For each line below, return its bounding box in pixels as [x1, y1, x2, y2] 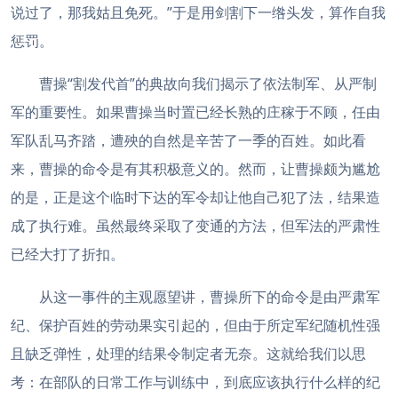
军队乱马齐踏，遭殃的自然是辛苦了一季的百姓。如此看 [11, 131, 366, 150]
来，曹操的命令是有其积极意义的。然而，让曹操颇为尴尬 [11, 159, 380, 179]
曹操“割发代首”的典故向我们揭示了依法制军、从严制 [39, 74, 377, 93]
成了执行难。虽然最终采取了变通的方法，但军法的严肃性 [11, 216, 380, 235]
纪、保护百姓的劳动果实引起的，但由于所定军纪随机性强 [11, 315, 380, 335]
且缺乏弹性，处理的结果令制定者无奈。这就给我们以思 [11, 344, 366, 363]
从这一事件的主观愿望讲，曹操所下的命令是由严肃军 [39, 287, 380, 306]
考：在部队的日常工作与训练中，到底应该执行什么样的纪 [11, 372, 380, 392]
